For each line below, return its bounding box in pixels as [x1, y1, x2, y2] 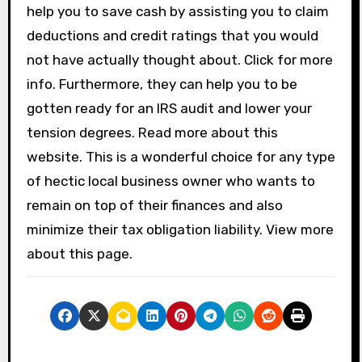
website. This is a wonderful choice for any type [26, 149, 335, 165]
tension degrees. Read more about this [26, 124, 278, 141]
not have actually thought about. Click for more [26, 52, 333, 68]
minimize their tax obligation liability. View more [26, 221, 334, 238]
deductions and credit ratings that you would [26, 27, 318, 44]
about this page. [26, 246, 133, 262]
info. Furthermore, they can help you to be [26, 76, 297, 92]
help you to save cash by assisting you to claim [26, 3, 329, 19]
